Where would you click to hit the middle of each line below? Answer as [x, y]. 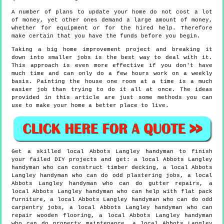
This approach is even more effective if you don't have [112, 66]
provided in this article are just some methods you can [112, 98]
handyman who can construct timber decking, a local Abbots [112, 167]
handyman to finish [176, 151]
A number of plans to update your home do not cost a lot [112, 12]
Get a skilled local [50, 151]
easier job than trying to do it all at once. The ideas [112, 90]
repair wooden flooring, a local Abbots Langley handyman [112, 215]
